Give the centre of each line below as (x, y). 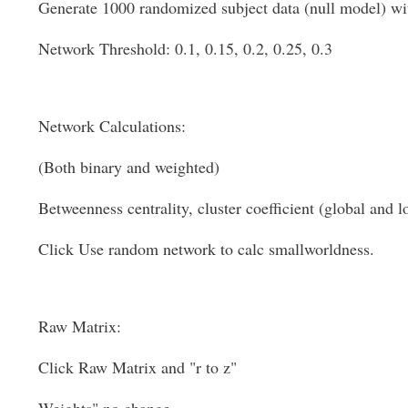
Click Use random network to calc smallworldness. (206, 248)
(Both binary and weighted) (129, 166)
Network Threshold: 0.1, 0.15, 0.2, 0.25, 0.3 (185, 48)
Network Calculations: (112, 125)
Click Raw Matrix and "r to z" (138, 367)
